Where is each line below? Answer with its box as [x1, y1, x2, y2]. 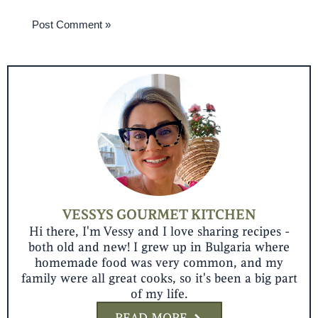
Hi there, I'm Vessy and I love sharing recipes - [28, 224, 290, 240]
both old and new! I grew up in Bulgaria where [28, 239, 290, 256]
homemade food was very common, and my [35, 255, 283, 271]
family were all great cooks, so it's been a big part [21, 270, 297, 287]
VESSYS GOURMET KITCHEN [62, 206, 256, 224]
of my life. [130, 286, 188, 302]
